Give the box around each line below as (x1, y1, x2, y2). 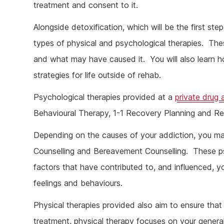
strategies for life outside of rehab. (33, 70, 161, 80)
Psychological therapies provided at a (33, 92, 175, 102)
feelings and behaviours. (33, 178, 123, 188)
